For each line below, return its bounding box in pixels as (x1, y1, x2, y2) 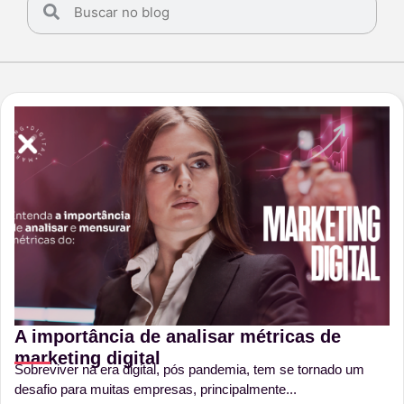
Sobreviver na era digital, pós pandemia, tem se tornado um (14, 362, 364, 378)
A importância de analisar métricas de (14, 326, 341, 347)
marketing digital (14, 348, 161, 369)
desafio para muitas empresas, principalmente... (14, 381, 297, 398)
